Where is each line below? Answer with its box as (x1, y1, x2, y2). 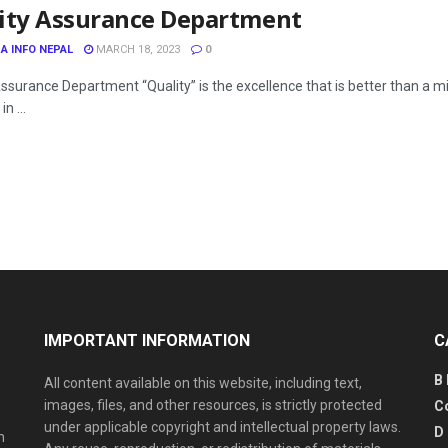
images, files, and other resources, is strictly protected (44, 396, 382, 413)
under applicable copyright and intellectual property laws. (44, 418, 401, 435)
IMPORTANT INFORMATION (44, 330, 250, 350)
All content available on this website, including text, (44, 374, 362, 391)
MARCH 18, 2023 (93, 43, 180, 56)
